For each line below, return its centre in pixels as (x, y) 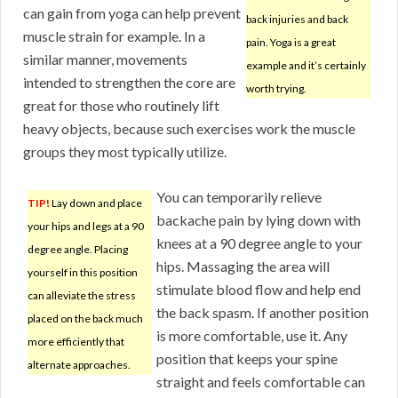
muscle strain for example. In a (114, 36)
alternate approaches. (79, 365)
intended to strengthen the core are (129, 83)
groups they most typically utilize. (125, 152)
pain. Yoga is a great (291, 43)
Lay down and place (96, 203)
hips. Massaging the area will (243, 267)
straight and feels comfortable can (261, 382)
